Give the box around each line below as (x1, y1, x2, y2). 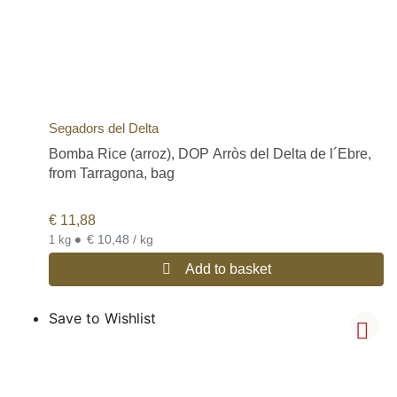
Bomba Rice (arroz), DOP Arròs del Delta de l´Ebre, (49, 145, 371, 161)
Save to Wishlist (49, 308, 156, 327)
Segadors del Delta (49, 120, 159, 136)
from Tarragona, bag (49, 165, 175, 181)
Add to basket (184, 261, 271, 276)
